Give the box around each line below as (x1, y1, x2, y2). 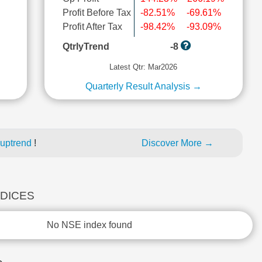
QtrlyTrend (62, 42, 109, 51)
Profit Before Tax (62, 8, 131, 18)
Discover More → (142, 138, 213, 148)
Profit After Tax (62, 22, 122, 32)
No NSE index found (47, 220, 132, 230)
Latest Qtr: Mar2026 (109, 63, 178, 71)
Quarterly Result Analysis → (85, 81, 202, 91)
